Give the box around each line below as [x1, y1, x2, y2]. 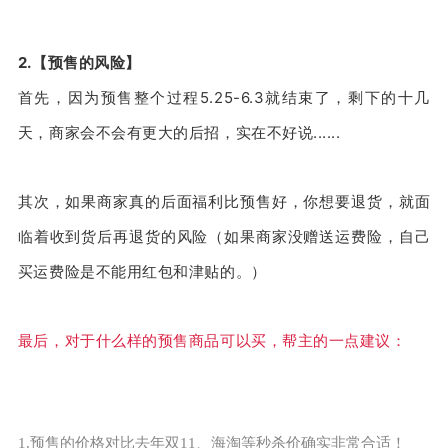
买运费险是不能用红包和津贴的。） [17, 261, 267, 281]
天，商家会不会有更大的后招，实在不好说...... [17, 122, 341, 142]
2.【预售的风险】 [17, 52, 141, 72]
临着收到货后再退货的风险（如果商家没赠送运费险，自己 [17, 226, 431, 246]
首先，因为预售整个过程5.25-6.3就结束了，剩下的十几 [17, 87, 430, 107]
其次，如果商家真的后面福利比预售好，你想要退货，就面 [17, 191, 431, 211]
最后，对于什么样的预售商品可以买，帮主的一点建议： [17, 330, 407, 350]
